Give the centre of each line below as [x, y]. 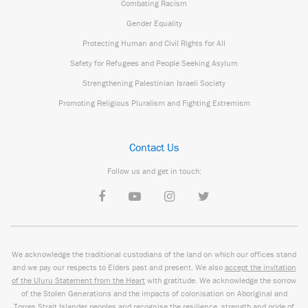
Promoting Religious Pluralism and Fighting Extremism [154, 103]
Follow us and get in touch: [154, 171]
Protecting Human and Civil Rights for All [154, 43]
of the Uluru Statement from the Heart [78, 280]
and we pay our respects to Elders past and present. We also [118, 267]
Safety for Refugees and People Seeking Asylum [154, 63]
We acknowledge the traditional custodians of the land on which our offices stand [154, 254]
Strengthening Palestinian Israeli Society [154, 83]
